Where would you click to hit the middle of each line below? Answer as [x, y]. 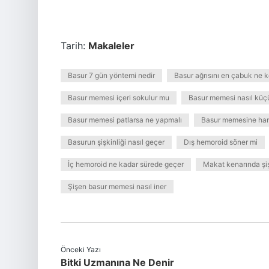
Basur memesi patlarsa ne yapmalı [125, 120]
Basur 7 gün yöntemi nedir [111, 75]
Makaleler [111, 46]
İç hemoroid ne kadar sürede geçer [126, 164]
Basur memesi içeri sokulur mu [119, 98]
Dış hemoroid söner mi [221, 142]
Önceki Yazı [81, 249]
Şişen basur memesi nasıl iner [117, 186]
